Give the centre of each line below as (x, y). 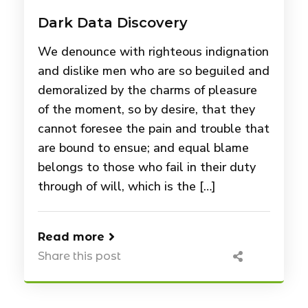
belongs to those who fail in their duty (147, 167)
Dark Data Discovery (113, 23)
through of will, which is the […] (127, 187)
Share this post (79, 256)
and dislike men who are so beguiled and (154, 71)
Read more (71, 237)
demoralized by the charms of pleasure (147, 90)
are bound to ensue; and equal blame (143, 148)
